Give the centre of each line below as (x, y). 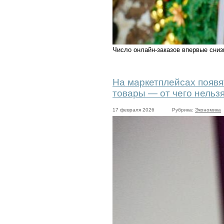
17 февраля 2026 (133, 110)
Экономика (208, 110)
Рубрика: (183, 110)
